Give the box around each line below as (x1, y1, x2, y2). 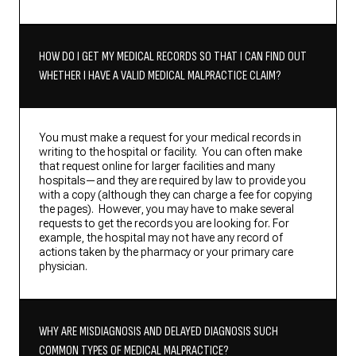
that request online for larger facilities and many (39, 160, 275, 173)
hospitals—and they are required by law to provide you (39, 174, 306, 188)
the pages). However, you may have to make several (39, 203, 294, 216)
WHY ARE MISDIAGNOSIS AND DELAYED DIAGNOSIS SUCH (39, 324, 278, 340)
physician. (39, 260, 87, 273)
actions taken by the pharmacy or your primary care (39, 246, 293, 259)
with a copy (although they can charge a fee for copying (39, 188, 312, 202)
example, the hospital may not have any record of (39, 231, 283, 245)
